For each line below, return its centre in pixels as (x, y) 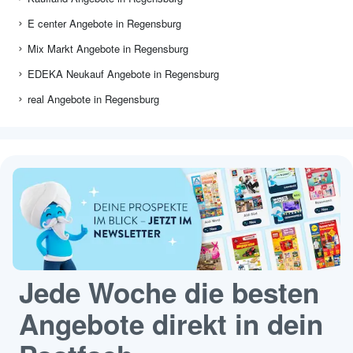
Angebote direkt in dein (171, 324)
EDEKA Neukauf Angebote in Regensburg (123, 74)
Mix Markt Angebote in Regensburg (108, 49)
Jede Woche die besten (169, 293)
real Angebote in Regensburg (93, 99)
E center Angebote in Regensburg (104, 24)
